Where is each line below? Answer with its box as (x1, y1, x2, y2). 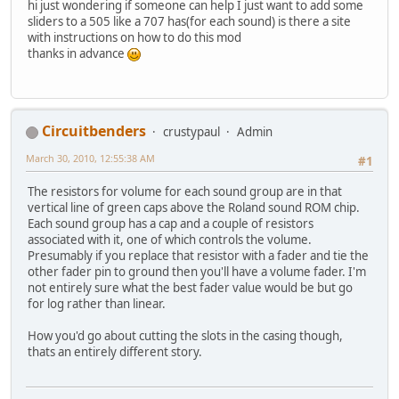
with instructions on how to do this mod (28, 28, 241, 45)
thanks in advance (28, 45, 127, 61)
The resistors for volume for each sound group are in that (28, 183, 342, 200)
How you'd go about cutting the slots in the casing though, (28, 328, 343, 345)
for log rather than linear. (28, 296, 166, 313)
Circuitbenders (42, 121, 146, 142)
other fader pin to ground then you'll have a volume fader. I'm (28, 264, 366, 281)
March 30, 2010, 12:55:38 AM (26, 151, 155, 166)
